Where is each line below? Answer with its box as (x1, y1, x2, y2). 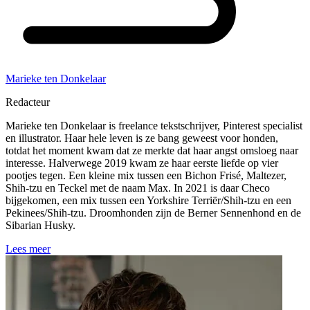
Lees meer (6, 243, 51, 255)
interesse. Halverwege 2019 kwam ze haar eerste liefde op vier (6, 157, 278, 170)
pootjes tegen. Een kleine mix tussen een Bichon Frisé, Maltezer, (6, 170, 286, 182)
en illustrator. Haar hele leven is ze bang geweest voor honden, (6, 132, 278, 145)
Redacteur (6, 96, 50, 109)
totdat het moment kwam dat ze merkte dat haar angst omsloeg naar (6, 145, 298, 157)
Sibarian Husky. (6, 219, 75, 232)
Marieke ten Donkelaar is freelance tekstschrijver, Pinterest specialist (6, 120, 302, 132)
